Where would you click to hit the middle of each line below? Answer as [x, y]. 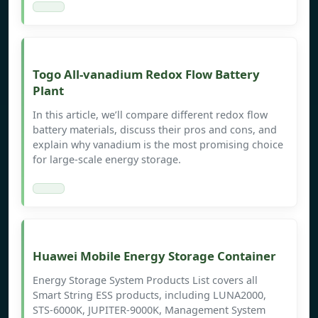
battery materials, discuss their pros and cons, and [155, 130]
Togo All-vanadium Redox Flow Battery [146, 75]
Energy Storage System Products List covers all [145, 280]
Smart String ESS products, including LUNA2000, [149, 295]
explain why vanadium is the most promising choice [158, 145]
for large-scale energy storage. [107, 160]
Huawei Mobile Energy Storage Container [154, 256]
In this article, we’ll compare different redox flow [150, 115]
